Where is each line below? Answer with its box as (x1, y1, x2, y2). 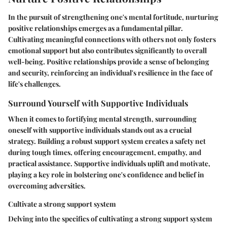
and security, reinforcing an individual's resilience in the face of (8, 68, 212, 78)
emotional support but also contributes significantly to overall (8, 46, 207, 56)
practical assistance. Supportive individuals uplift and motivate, (8, 159, 210, 169)
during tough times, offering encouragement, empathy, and (8, 147, 201, 158)
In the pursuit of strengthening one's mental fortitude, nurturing (8, 12, 218, 22)
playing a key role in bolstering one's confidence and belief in (8, 170, 204, 180)
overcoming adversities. (8, 181, 86, 191)
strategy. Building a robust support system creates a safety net (8, 136, 206, 146)
